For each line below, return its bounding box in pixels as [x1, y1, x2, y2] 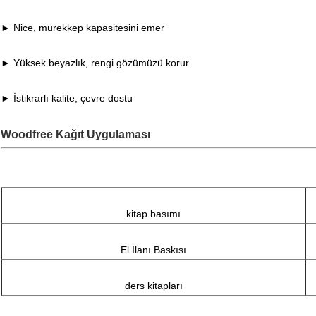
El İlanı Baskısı [121, 244, 186, 256]
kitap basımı [126, 208, 181, 220]
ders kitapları [124, 280, 183, 292]
